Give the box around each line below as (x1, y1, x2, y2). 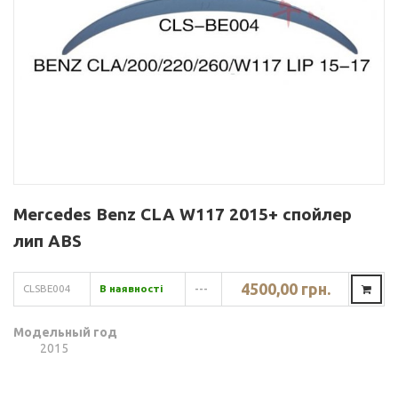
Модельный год (13, 325, 117, 340)
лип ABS (13, 231, 82, 251)
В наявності (99, 283, 163, 295)
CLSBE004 (23, 283, 71, 295)
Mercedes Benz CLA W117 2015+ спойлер (13, 204, 352, 225)
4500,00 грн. (240, 280, 330, 298)
